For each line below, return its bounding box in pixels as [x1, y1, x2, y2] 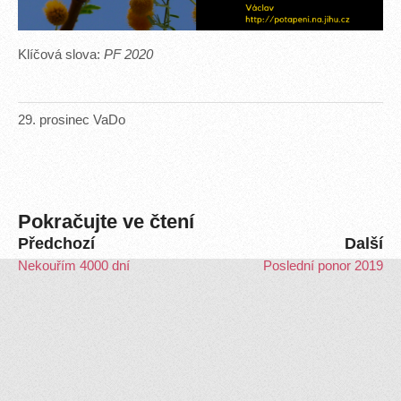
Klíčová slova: [18, 47, 104, 62]
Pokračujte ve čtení [18, 209, 194, 233]
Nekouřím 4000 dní [18, 258, 130, 273]
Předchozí [18, 234, 95, 252]
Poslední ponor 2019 [263, 258, 383, 273]
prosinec [39, 112, 90, 127]
